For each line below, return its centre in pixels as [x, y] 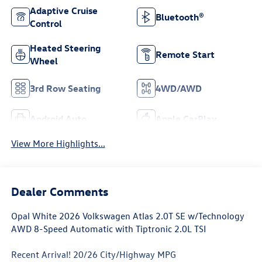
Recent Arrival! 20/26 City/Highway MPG [93, 254]
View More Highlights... [58, 144]
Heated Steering [65, 48]
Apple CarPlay [186, 118]
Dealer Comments [59, 191]
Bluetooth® [180, 17]
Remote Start [185, 54]
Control [46, 23]
